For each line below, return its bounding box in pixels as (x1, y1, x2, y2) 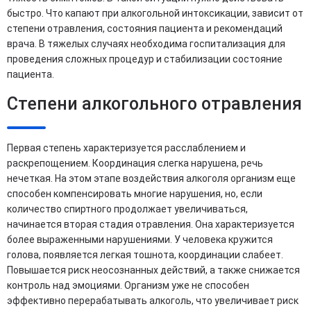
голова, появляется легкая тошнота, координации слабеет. (7, 249, 283, 260)
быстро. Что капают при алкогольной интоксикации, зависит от (7, 8, 303, 19)
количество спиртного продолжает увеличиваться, (7, 203, 248, 215)
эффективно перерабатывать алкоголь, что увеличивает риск (7, 295, 299, 306)
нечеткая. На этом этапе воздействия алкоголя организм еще (7, 173, 296, 184)
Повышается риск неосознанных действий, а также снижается (7, 264, 300, 276)
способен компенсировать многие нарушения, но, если (7, 188, 262, 199)
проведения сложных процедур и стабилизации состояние (7, 53, 283, 65)
